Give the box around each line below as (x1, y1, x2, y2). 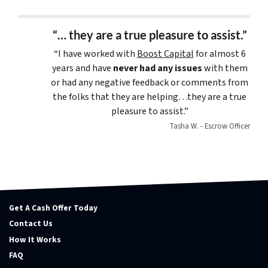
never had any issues (112, 61, 202, 75)
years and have (51, 61, 113, 75)
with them (202, 61, 248, 75)
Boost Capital (136, 47, 194, 60)
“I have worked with (53, 47, 137, 60)
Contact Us (9, 218, 53, 230)
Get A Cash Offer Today (9, 202, 98, 214)
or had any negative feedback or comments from (51, 75, 248, 89)
